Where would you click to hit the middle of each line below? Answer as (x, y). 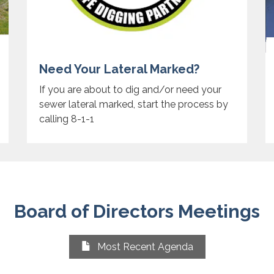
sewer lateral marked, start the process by (134, 105)
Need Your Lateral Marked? (119, 69)
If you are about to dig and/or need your (130, 90)
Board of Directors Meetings (137, 212)
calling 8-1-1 (67, 119)
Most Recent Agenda (145, 247)
